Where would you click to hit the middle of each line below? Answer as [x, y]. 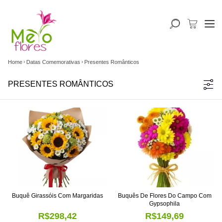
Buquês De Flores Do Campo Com [165, 196]
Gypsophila [165, 204]
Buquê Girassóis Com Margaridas [57, 196]
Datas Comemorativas [53, 62]
